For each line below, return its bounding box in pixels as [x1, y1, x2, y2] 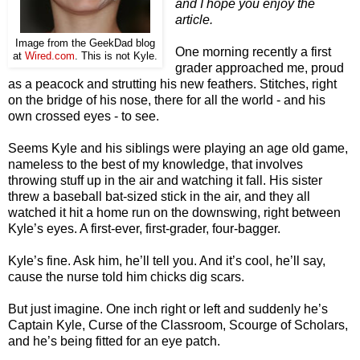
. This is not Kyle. [75, 51, 157, 63]
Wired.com [25, 51, 75, 63]
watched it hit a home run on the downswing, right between [8, 206, 341, 220]
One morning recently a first [174, 45, 331, 59]
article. [174, 13, 213, 27]
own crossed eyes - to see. [8, 109, 159, 124]
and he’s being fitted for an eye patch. [8, 334, 220, 349]
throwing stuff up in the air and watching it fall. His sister [8, 174, 322, 188]
